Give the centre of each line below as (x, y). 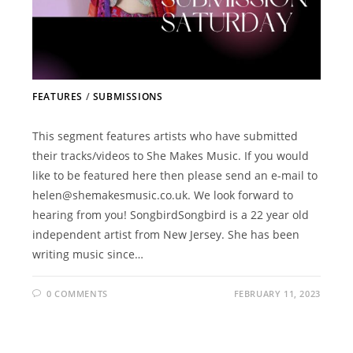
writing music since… (88, 254)
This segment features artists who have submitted (165, 136)
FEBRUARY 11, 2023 (277, 293)
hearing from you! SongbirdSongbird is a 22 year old (171, 214)
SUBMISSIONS (128, 96)
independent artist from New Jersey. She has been (166, 234)
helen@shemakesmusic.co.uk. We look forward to (163, 195)
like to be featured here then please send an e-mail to (175, 175)
